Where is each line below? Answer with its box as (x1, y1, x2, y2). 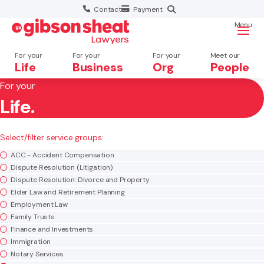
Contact (94, 4, 121, 14)
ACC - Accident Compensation (11, 150, 114, 160)
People (210, 59, 249, 75)
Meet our (210, 50, 240, 60)
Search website (26, 105, 89, 116)
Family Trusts (11, 212, 55, 222)
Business (72, 59, 123, 75)
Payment (133, 4, 163, 14)
